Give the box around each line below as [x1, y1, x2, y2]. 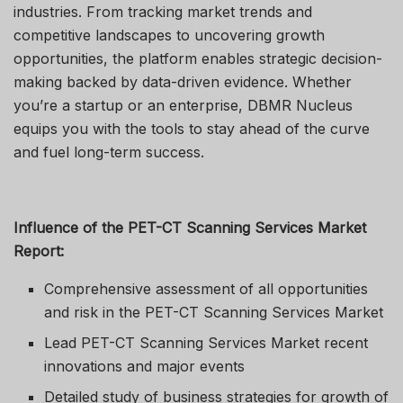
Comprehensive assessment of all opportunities [44, 279, 369, 298]
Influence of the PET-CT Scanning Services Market [13, 218, 366, 237]
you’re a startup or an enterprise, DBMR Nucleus [13, 95, 353, 114]
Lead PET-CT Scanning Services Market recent [44, 333, 369, 352]
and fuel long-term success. [13, 142, 204, 161]
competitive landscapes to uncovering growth [13, 25, 325, 44]
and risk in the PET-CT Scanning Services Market [44, 302, 384, 321]
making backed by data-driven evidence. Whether [13, 72, 352, 91]
